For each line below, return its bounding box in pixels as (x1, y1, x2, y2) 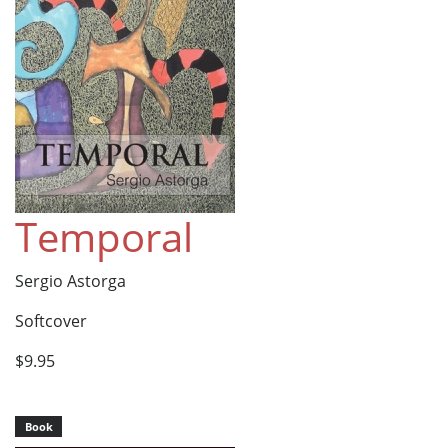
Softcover (15, 309, 87, 332)
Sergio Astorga (15, 269, 126, 292)
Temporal (15, 208, 193, 264)
